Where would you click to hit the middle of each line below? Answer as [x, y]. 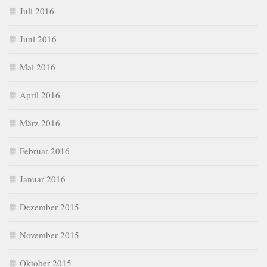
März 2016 [40, 123]
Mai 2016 [38, 67]
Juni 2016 [38, 39]
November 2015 [49, 235]
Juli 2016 [37, 11]
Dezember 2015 [49, 207]
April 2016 [40, 95]
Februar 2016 [45, 151]
